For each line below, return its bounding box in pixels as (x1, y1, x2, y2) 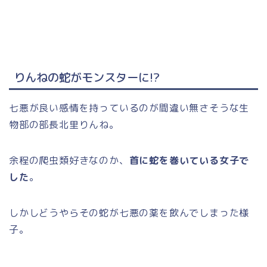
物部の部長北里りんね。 (9, 117, 119, 131)
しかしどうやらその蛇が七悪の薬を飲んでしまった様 (9, 206, 250, 219)
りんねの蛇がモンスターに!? (14, 69, 160, 85)
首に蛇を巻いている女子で (129, 153, 250, 167)
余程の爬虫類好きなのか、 (9, 153, 129, 167)
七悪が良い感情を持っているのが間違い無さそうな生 (9, 101, 250, 114)
